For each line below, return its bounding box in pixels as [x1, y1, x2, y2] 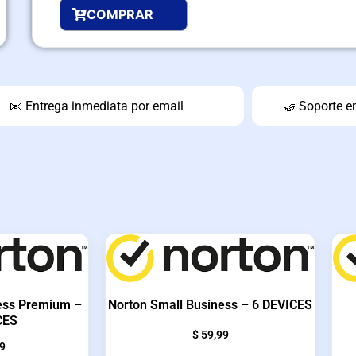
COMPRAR [87, 6, 153, 22]
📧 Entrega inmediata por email [10, 98, 184, 114]
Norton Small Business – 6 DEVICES [108, 296, 312, 312]
